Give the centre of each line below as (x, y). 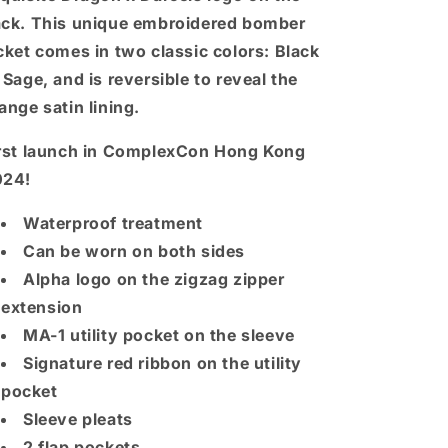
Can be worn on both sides (134, 251)
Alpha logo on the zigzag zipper (154, 279)
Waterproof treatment (113, 223)
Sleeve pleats (78, 419)
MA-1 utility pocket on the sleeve (159, 335)
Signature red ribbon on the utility (163, 363)
